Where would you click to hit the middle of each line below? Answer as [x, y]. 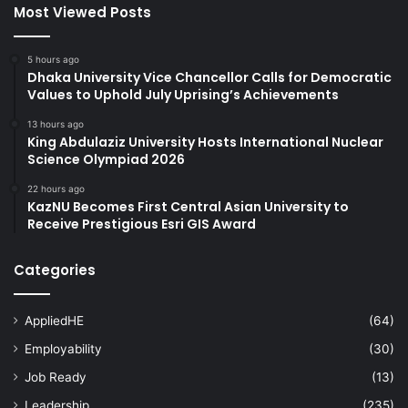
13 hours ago [56, 123]
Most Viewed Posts [82, 12]
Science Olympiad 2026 [106, 159]
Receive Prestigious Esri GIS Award [142, 224]
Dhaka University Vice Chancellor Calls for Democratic [209, 77]
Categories [55, 270]
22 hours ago [56, 188]
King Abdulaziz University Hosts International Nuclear [205, 142]
